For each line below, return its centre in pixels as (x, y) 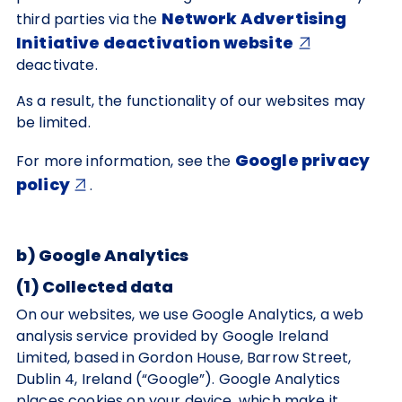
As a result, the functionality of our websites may (191, 101)
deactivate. (57, 65)
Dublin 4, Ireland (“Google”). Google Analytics (179, 379)
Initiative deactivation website (155, 43)
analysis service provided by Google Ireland (172, 336)
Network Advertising (254, 18)
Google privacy (302, 160)
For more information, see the (126, 161)
